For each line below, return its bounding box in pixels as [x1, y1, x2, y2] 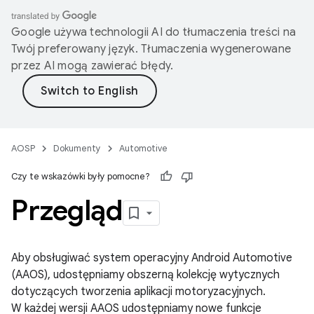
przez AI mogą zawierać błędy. [11, 59, 174, 73]
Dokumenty [53, 142, 101, 154]
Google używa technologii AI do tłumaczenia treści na [11, 25, 296, 39]
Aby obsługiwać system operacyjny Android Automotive [11, 251, 292, 265]
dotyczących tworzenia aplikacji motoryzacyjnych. [11, 285, 266, 299]
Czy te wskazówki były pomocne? [11, 170, 150, 182]
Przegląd [11, 193, 123, 228]
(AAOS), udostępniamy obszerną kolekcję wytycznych [11, 268, 280, 282]
